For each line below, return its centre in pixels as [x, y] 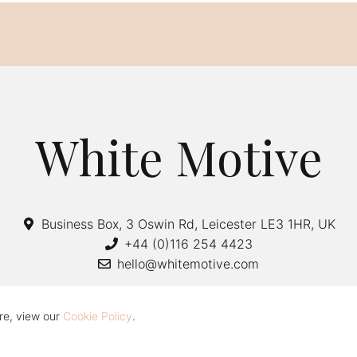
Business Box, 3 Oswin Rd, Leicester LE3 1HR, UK [188, 224]
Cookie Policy [98, 316]
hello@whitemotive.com [188, 263]
